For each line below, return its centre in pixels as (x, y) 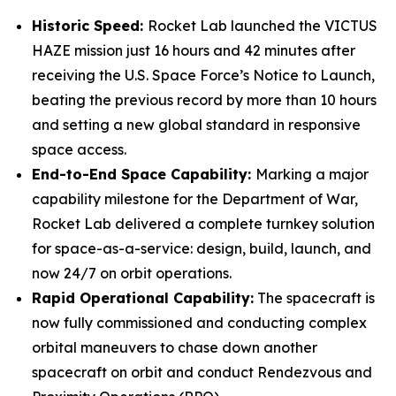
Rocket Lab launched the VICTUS (263, 26)
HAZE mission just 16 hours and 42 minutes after (194, 50)
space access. (79, 149)
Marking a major (312, 174)
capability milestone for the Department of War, (195, 199)
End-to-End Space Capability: (144, 174)
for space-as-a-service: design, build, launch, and (202, 248)
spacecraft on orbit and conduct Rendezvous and (202, 372)
